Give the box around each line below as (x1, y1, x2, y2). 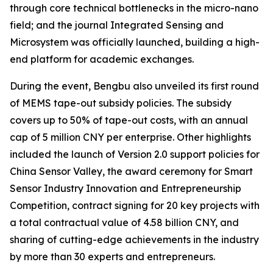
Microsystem (10, 36, 71, 48)
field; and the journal (10, 19, 110, 31)
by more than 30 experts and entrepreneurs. (10, 250, 215, 263)
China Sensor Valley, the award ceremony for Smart (10, 165, 253, 177)
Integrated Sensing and (110, 19, 224, 31)
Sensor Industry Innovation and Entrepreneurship (10, 182, 241, 194)
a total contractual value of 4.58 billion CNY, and (10, 216, 239, 229)
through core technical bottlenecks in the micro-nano (10, 2, 258, 14)
